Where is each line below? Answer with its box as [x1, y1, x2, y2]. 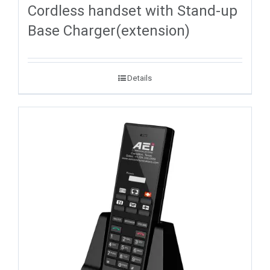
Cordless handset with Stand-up [28, 2, 237, 19]
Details [127, 73, 152, 83]
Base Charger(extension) [28, 22, 190, 39]
